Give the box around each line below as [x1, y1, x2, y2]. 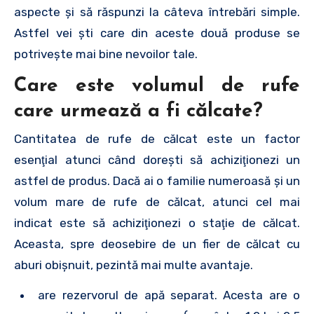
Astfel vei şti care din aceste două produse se [14, 25, 300, 40]
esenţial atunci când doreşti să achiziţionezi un [14, 153, 300, 167]
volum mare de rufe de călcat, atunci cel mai [14, 195, 300, 209]
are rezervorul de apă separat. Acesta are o [32, 288, 300, 302]
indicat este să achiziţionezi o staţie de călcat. [14, 216, 300, 230]
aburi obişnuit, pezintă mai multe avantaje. [14, 258, 253, 272]
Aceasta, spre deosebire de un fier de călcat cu [14, 237, 300, 251]
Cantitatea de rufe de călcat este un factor [14, 132, 300, 146]
